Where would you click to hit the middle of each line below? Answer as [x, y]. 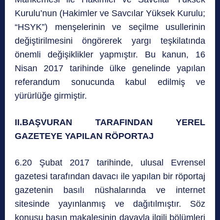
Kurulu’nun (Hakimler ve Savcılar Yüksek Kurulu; [110, 14]
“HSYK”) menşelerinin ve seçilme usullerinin [110, 27]
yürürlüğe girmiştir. [51, 96]
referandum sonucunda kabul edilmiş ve [110, 82]
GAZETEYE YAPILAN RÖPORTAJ [84, 136]
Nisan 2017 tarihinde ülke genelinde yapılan [110, 69]
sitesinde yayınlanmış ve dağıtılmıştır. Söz [110, 204]
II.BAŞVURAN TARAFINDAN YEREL [110, 123]
